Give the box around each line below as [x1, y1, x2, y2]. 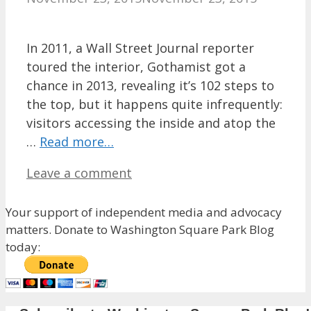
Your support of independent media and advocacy [6, 203, 282, 220]
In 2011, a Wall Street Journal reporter [26, 39, 254, 56]
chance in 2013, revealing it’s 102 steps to [26, 76, 274, 94]
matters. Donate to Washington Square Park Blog [6, 221, 274, 237]
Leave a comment [26, 164, 132, 181]
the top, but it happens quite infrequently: [26, 95, 283, 112]
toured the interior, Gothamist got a [26, 58, 246, 75]
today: [6, 238, 40, 255]
